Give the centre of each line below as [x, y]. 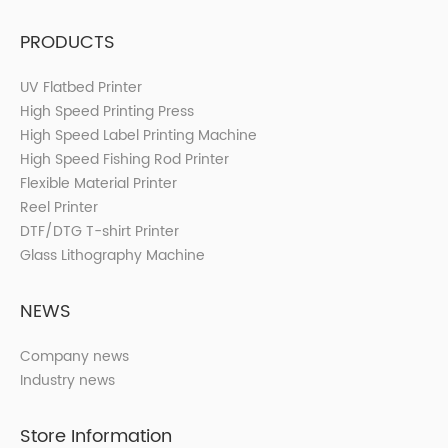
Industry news [67, 381]
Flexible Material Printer [98, 184]
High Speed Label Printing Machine [138, 136]
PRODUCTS [67, 43]
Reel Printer [59, 208]
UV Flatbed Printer [81, 88]
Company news [74, 357]
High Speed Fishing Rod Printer [124, 160]
